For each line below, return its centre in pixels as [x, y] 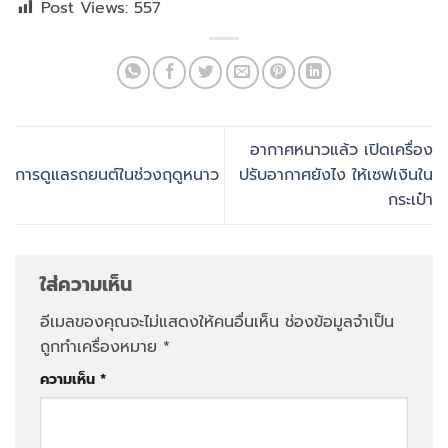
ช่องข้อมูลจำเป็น [339, 321]
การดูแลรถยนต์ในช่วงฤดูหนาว [117, 175]
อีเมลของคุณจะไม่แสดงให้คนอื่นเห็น [159, 321]
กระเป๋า [410, 200]
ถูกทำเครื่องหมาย [101, 346]
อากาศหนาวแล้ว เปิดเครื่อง [341, 150]
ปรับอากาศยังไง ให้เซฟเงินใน [336, 175]
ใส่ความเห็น [89, 285]
